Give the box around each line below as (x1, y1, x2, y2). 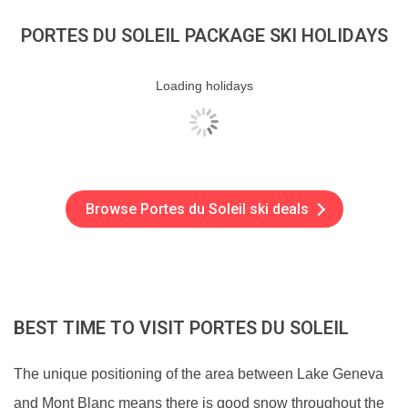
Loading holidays (155, 78, 253, 93)
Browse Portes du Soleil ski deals (85, 200, 309, 218)
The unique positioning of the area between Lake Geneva (14, 366, 383, 382)
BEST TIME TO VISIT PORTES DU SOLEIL (14, 317, 349, 339)
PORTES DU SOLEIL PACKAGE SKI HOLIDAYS (20, 25, 388, 46)
